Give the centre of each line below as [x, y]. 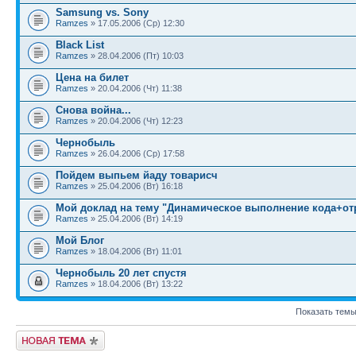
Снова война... [93, 110]
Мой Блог [80, 240]
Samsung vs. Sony [102, 12]
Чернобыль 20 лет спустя [121, 273]
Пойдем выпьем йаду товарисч [137, 175]
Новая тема [40, 335]
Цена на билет [92, 77]
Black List [80, 45]
